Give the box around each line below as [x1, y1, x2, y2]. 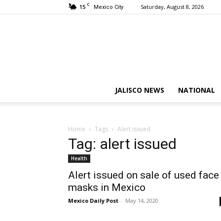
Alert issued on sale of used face [68, 169, 219, 181]
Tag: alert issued [68, 135, 177, 152]
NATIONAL [178, 85, 215, 95]
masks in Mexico [68, 182, 146, 193]
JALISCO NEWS [114, 85, 164, 95]
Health [71, 155, 87, 162]
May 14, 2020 [125, 197, 158, 204]
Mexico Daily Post [68, 197, 118, 204]
